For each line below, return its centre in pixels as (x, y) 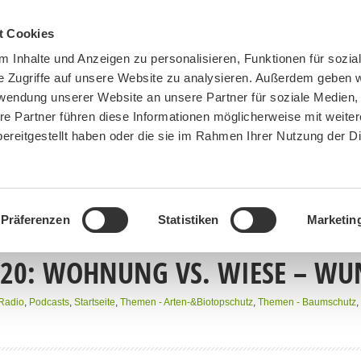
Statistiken (189, 219)
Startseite (95, 302)
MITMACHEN (156, 185)
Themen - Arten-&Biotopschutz (187, 302)
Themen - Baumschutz (307, 302)
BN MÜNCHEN (57, 185)
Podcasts (49, 302)
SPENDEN (244, 185)
